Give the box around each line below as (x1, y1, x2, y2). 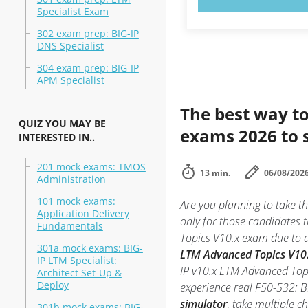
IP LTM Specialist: (36, 254, 117, 267)
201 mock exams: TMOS (36, 160, 146, 173)
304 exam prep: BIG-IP (36, 61, 139, 74)
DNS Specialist (36, 39, 104, 52)
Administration (36, 173, 106, 186)
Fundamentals (36, 219, 103, 232)
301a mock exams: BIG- (36, 241, 143, 254)
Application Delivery (36, 207, 129, 220)
